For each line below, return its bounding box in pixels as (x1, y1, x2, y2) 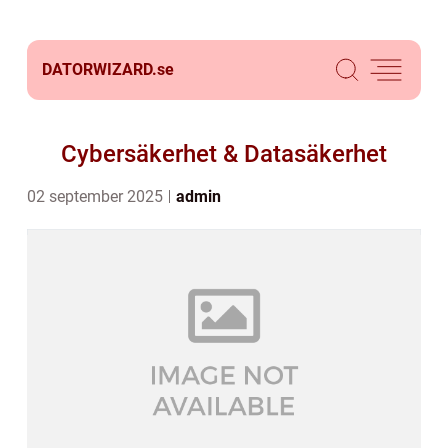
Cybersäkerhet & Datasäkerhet (61, 140, 387, 168)
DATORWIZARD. (42, 60, 157, 79)
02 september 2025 (27, 187, 167, 206)
